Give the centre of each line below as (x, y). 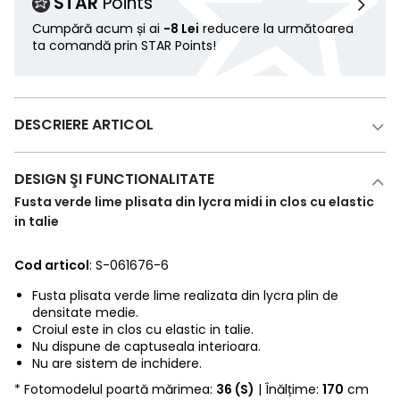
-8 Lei (181, 29)
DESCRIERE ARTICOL (84, 125)
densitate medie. (85, 313)
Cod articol (52, 266)
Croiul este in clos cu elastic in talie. (143, 330)
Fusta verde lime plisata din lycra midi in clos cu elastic (194, 202)
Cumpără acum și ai (98, 29)
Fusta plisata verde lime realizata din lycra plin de (185, 296)
